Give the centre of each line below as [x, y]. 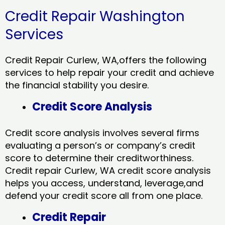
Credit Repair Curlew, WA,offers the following [106, 60]
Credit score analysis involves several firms [102, 133]
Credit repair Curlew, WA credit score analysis [108, 171]
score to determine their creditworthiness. [99, 158]
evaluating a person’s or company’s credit [100, 146]
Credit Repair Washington [95, 17]
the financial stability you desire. [77, 85]
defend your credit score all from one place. [105, 196]
